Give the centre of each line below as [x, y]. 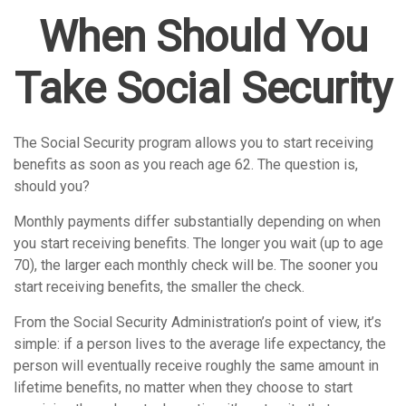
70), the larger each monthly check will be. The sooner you [196, 265]
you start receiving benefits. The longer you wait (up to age [198, 243]
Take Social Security [203, 88]
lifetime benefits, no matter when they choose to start [183, 387]
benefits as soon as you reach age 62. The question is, [186, 164]
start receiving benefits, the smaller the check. [159, 287]
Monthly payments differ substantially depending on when [197, 222]
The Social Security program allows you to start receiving [193, 143]
